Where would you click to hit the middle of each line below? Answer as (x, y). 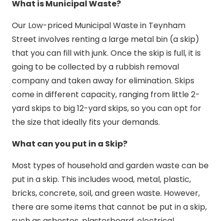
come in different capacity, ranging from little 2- (106, 94)
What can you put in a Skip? (70, 144)
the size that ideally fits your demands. (86, 122)
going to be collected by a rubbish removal (95, 67)
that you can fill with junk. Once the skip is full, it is (106, 53)
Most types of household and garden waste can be (110, 165)
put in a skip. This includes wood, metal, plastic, (101, 179)
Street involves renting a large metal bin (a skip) (106, 39)
